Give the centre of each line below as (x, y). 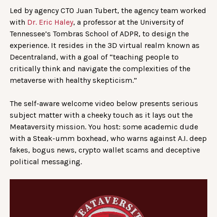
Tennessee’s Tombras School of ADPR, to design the (99, 34)
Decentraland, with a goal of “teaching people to (94, 57)
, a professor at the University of (128, 22)
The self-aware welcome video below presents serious (104, 104)
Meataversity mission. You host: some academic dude (104, 127)
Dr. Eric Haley (50, 22)
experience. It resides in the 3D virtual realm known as (105, 46)
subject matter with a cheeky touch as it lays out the (101, 115)
